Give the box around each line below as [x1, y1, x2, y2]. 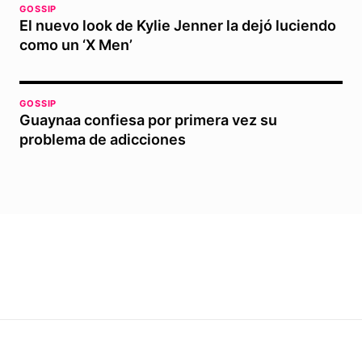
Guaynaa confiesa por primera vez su [19, 112, 277, 129]
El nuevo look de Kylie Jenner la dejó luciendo [19, 17, 336, 35]
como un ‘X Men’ [19, 36, 133, 54]
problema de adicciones [19, 131, 186, 149]
